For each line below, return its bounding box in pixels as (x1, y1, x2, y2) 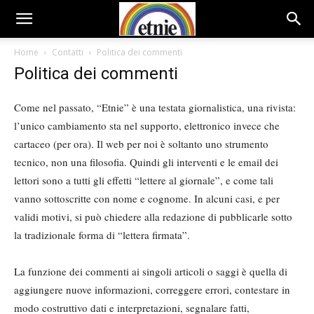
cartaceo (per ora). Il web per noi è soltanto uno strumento (14, 137, 268, 151)
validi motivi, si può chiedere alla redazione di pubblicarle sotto (14, 210, 292, 224)
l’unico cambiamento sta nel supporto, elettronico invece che (14, 118, 280, 132)
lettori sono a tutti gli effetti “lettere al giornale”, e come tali (14, 173, 273, 187)
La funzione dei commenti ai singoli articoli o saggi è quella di (14, 264, 287, 278)
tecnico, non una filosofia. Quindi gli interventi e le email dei (14, 155, 278, 169)
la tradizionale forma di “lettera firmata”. (14, 228, 190, 242)
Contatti (52, 46, 83, 58)
